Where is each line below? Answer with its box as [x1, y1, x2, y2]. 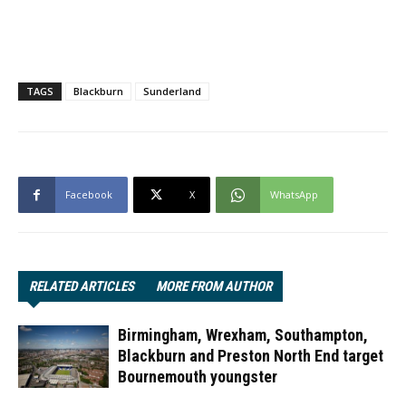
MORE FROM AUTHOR [156, 278, 272, 295]
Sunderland [143, 84, 201, 98]
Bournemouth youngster [118, 367, 277, 386]
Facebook [65, 188, 112, 201]
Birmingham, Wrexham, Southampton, [118, 325, 368, 344]
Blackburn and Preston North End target [118, 346, 383, 365]
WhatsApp [270, 188, 318, 201]
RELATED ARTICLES [29, 278, 134, 295]
